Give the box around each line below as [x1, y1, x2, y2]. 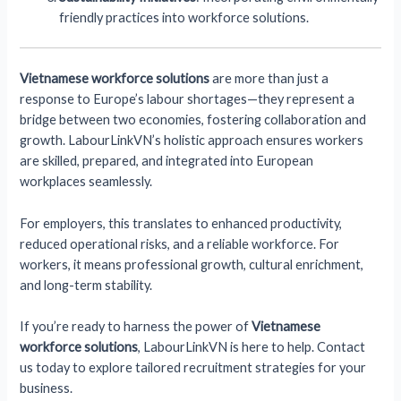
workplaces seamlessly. [20, 174, 153, 190]
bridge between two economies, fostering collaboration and [20, 112, 367, 128]
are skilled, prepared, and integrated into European [20, 153, 314, 169]
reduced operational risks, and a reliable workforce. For [20, 235, 340, 252]
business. [20, 380, 73, 396]
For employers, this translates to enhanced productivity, [20, 215, 343, 231]
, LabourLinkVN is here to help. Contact [138, 338, 366, 354]
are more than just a [209, 71, 329, 87]
